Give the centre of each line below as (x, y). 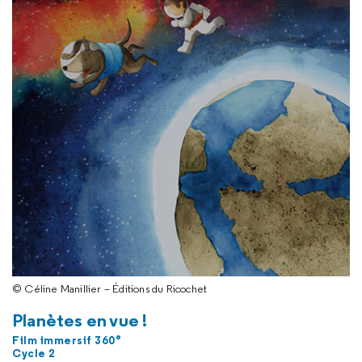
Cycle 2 (34, 353)
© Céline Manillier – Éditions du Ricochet (110, 288)
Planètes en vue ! (80, 320)
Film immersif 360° (67, 340)
